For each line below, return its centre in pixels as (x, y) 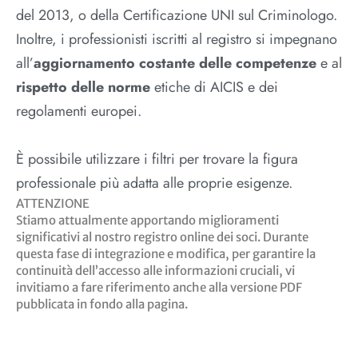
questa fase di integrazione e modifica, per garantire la (166, 254)
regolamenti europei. (79, 111)
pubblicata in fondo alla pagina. (102, 304)
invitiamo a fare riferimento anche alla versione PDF (159, 287)
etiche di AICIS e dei (214, 87)
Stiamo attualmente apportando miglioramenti (147, 220)
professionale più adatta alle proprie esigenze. (154, 183)
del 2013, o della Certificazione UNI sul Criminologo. (177, 15)
